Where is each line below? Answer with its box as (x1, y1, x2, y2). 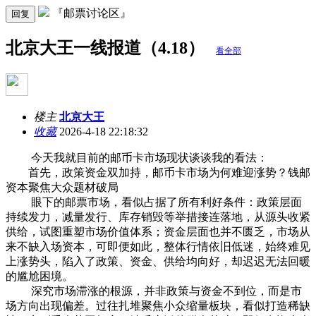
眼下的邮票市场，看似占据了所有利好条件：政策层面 (6, 195, 302, 208)
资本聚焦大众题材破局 (6, 181, 119, 193)
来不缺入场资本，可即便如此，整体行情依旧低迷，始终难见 (6, 240, 310, 253)
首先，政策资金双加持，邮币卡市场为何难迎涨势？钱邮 (6, 166, 310, 178)
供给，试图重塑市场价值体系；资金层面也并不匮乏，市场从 (6, 225, 310, 238)
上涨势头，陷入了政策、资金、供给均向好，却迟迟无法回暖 (6, 255, 310, 267)
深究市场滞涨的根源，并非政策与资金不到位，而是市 (6, 284, 302, 297)
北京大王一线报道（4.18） (6, 38, 209, 57)
